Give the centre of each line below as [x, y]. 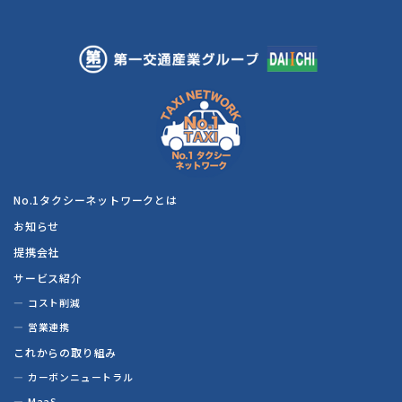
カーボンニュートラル [80, 376]
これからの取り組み [66, 352]
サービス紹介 [48, 277]
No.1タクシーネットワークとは [96, 199]
